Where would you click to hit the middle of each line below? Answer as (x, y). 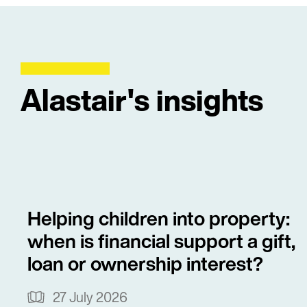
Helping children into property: (159, 218)
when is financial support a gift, (161, 241)
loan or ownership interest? (145, 263)
